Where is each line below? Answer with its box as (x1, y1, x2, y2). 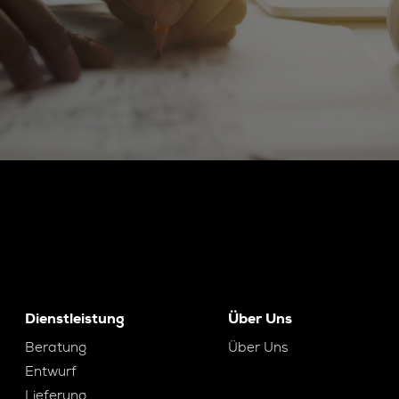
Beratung (25, 338, 87, 356)
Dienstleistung (25, 309, 126, 328)
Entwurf (25, 362, 77, 380)
